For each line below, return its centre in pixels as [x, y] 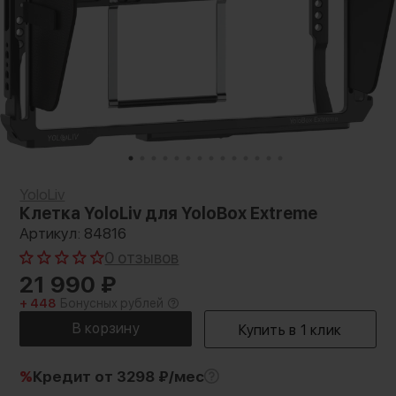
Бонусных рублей [112, 303]
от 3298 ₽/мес [150, 376]
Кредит [64, 376]
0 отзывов [142, 258]
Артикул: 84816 [73, 233]
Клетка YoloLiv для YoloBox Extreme [169, 213]
